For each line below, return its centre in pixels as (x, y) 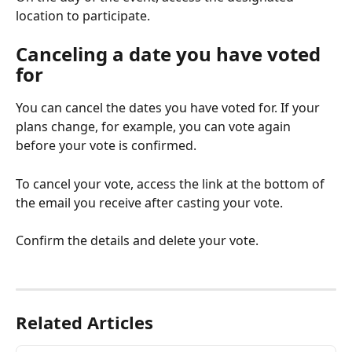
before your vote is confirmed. (106, 146)
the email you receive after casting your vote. (149, 202)
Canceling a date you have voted (170, 54)
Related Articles (84, 323)
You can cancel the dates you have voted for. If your (169, 108)
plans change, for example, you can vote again (155, 127)
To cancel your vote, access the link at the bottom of (172, 183)
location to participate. (83, 15)
